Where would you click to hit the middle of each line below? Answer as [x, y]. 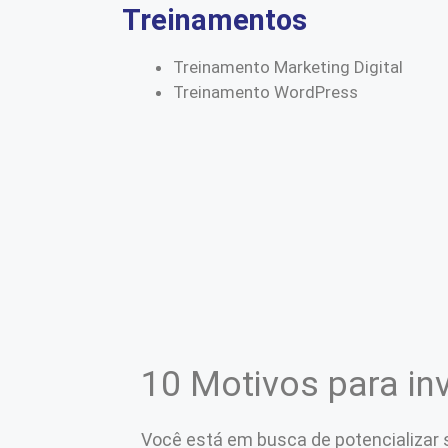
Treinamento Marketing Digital [288, 66]
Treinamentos [214, 19]
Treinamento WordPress [265, 91]
